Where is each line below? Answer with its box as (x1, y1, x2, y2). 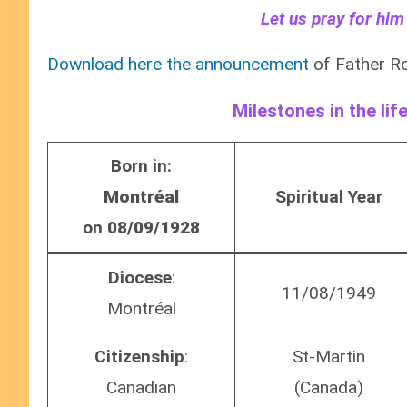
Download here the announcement (47, 54, 309, 75)
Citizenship (94, 346, 184, 368)
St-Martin (292, 346, 365, 368)
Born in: (111, 155, 172, 177)
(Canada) (293, 377, 363, 399)
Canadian (106, 377, 176, 399)
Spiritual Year (274, 186, 382, 208)
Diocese (107, 267, 172, 289)
